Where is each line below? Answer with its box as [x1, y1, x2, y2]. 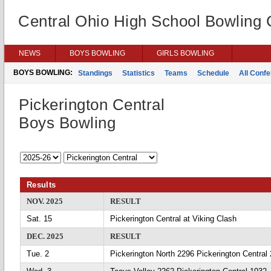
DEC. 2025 [27, 232, 64, 241]
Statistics [122, 69, 155, 77]
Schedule [197, 69, 229, 77]
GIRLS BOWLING [157, 49, 214, 57]
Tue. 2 [27, 249, 49, 258]
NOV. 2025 [27, 197, 63, 206]
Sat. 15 [27, 214, 52, 223]
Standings [78, 69, 113, 77]
